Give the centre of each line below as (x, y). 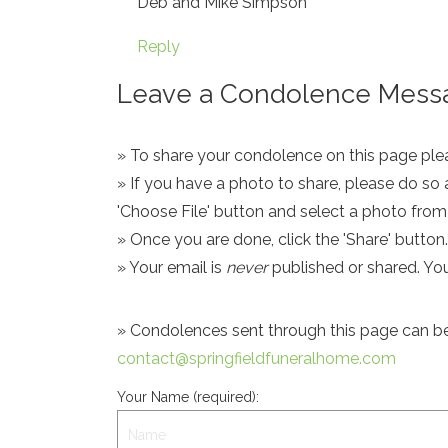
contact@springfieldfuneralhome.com (256, 358)
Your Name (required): (188, 397)
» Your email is (171, 267)
